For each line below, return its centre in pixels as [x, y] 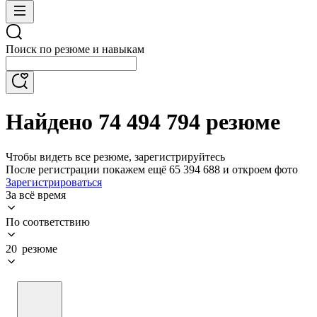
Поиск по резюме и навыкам [75, 49]
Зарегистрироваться [54, 182]
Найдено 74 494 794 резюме [143, 122]
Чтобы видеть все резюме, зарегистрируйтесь [115, 156]
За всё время [36, 195]
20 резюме [31, 248]
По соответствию [48, 221]
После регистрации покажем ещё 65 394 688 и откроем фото [152, 169]
